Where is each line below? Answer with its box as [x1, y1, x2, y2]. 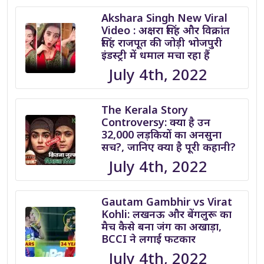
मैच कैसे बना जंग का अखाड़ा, [101, 219, 222, 233]
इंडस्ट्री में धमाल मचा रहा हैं [101, 48, 210, 62]
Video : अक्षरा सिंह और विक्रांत [101, 23, 230, 37]
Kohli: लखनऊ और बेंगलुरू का [101, 207, 232, 221]
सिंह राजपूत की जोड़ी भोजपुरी [101, 35, 222, 49]
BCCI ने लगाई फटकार [101, 232, 196, 246]
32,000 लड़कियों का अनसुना [101, 127, 222, 141]
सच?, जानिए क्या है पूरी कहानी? [101, 140, 236, 154]
